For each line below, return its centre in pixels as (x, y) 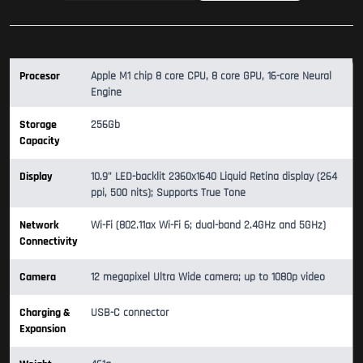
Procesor (40, 76)
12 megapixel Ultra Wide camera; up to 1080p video (208, 277)
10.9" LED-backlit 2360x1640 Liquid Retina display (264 (214, 176)
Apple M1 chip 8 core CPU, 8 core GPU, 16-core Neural (211, 76)
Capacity (40, 141)
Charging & (45, 312)
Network (39, 225)
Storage (38, 124)
